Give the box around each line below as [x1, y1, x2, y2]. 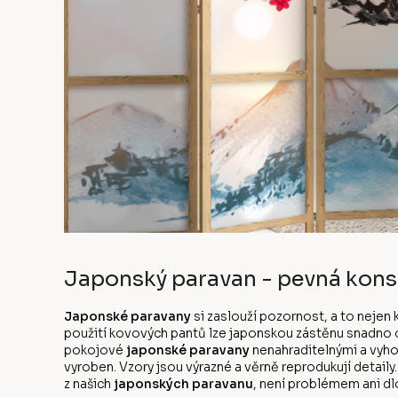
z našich [64, 375, 114, 392]
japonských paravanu [114, 375, 253, 392]
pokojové [64, 341, 126, 358]
